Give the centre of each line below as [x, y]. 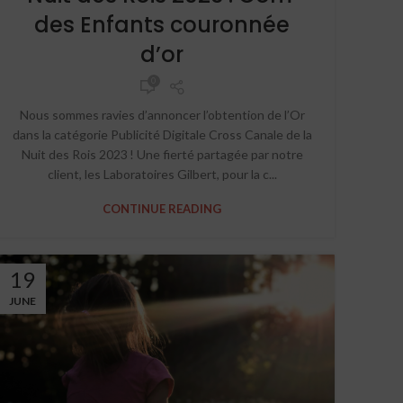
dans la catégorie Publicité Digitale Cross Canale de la [162, 134]
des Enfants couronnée [162, 24]
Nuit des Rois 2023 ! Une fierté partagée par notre [162, 154]
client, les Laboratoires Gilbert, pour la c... [162, 174]
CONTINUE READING [162, 208]
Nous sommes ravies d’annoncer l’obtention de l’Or [162, 114]
